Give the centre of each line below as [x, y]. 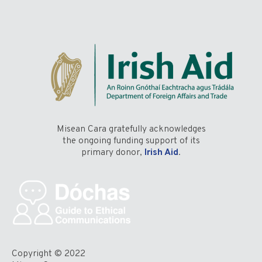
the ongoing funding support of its [131, 141]
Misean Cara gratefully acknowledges [131, 129]
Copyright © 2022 [49, 254]
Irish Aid [160, 152]
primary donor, [112, 152]
